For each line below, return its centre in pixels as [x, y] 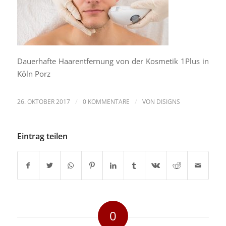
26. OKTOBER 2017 [43, 102]
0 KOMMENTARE [106, 102]
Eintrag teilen [42, 136]
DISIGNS [168, 102]
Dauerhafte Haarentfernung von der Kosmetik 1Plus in [113, 61]
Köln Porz [34, 74]
